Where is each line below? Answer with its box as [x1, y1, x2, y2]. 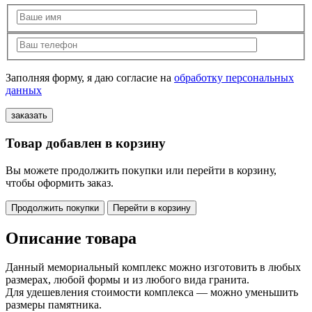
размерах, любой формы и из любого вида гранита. [6, 274, 249, 286]
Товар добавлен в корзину [6, 135, 166, 150]
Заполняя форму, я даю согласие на [6, 72, 174, 84]
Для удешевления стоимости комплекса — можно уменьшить [6, 286, 298, 299]
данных [6, 84, 42, 97]
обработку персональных [174, 72, 294, 84]
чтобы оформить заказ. [6, 176, 114, 189]
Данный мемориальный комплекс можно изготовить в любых [6, 261, 301, 274]
